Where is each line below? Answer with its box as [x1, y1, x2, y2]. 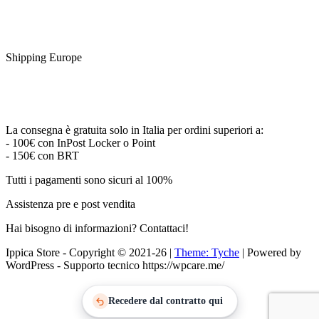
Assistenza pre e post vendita [6, 198, 135, 211]
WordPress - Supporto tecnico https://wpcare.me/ [6, 259, 224, 272]
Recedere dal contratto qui [108, 296, 223, 307]
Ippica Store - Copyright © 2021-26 [6, 246, 169, 259]
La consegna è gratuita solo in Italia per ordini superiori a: [6, 124, 263, 137]
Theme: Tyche [174, 246, 239, 259]
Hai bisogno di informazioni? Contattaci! [6, 222, 189, 235]
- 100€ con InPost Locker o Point [6, 137, 155, 150]
